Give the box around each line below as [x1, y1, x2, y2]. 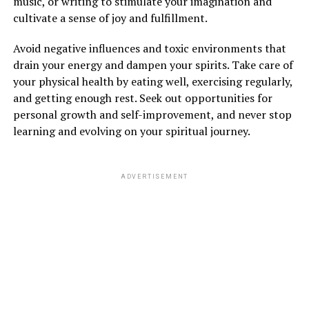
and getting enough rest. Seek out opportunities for [12, 90, 272, 106]
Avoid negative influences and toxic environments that [12, 40, 286, 56]
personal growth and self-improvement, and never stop [12, 106, 292, 122]
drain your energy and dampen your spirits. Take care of [12, 57, 293, 72]
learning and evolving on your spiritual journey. [12, 123, 250, 139]
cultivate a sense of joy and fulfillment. [12, 10, 208, 26]
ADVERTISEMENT [120, 172, 189, 180]
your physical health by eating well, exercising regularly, [12, 73, 292, 89]
